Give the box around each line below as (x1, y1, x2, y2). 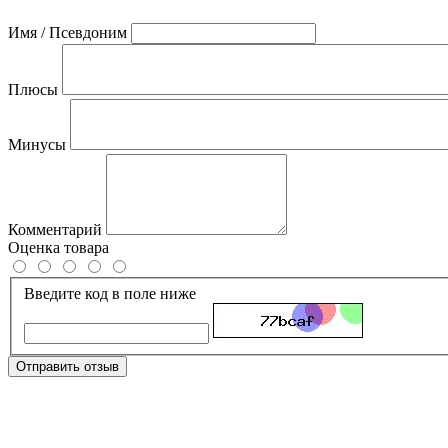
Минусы (8, 135, 66, 153)
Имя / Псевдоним (8, 23, 127, 41)
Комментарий (8, 220, 102, 238)
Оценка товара (8, 238, 109, 256)
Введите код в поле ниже (24, 284, 196, 302)
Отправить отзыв (16, 358, 119, 374)
